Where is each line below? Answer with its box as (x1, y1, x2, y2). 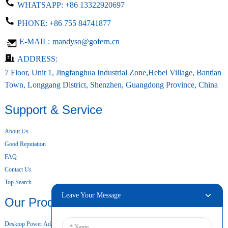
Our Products (4, 195, 76, 209)
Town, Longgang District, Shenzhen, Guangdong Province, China (4, 80, 218, 89)
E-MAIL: (17, 37, 50, 46)
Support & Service (4, 102, 102, 117)
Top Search (4, 178, 32, 186)
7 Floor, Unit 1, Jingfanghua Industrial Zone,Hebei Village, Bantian (4, 68, 221, 77)
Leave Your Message (61, 191, 121, 199)
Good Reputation (4, 140, 46, 148)
